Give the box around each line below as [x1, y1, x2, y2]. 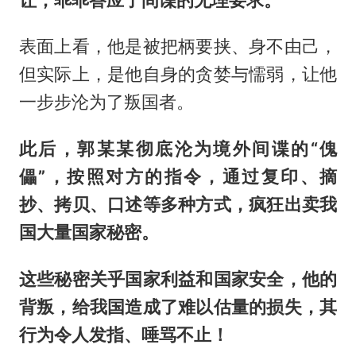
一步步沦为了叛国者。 [18, 91, 194, 113]
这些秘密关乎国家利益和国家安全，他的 [18, 269, 338, 290]
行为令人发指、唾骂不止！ [18, 324, 229, 346]
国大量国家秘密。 [18, 222, 159, 243]
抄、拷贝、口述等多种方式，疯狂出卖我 [18, 194, 338, 215]
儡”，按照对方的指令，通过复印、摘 [18, 166, 338, 188]
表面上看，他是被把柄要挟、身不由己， [18, 36, 338, 57]
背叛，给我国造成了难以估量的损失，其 [18, 296, 338, 318]
